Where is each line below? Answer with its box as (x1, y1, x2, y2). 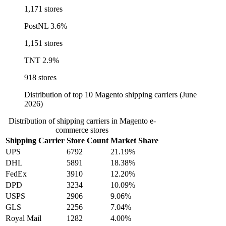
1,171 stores (24, 5, 63, 14)
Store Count (67, 136, 108, 145)
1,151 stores (24, 39, 63, 48)
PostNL (24, 22, 48, 31)
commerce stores (55, 126, 108, 135)
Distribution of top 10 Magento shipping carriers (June (24, 90, 197, 99)
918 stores (24, 73, 56, 82)
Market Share (110, 136, 158, 145)
